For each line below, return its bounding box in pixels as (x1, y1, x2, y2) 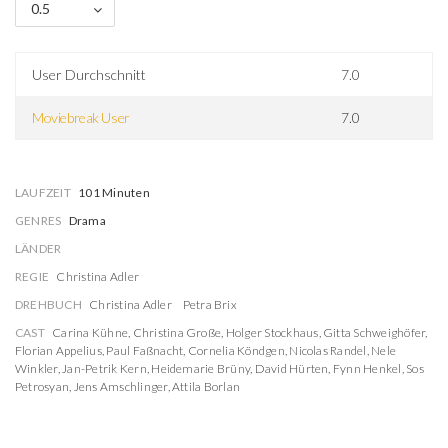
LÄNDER (15, 241, 62, 256)
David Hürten (254, 361, 329, 376)
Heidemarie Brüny (151, 361, 251, 376)
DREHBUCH (15, 297, 82, 312)
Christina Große (132, 325, 222, 340)
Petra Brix (182, 297, 237, 312)
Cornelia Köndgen (187, 343, 285, 358)
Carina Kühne (52, 325, 129, 340)
